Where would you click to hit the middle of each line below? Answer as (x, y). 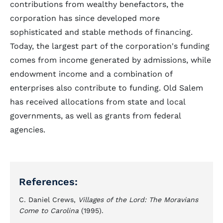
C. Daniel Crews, (49, 200)
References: (48, 182)
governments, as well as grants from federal (95, 116)
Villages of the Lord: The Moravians (138, 200)
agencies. (28, 130)
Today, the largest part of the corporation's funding (110, 46)
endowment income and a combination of (91, 74)
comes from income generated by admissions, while (111, 60)
